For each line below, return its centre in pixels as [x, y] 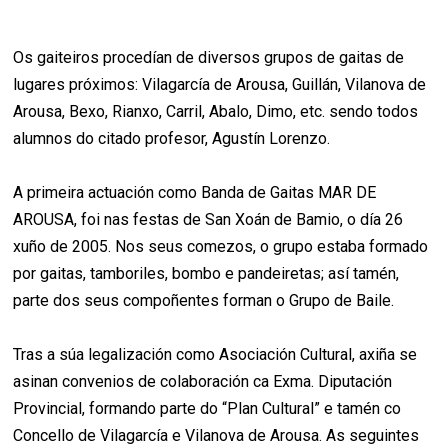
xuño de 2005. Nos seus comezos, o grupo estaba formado [221, 247]
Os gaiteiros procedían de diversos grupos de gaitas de [209, 58]
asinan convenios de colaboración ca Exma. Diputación [203, 382]
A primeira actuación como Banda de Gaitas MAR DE [195, 193]
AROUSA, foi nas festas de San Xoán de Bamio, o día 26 [208, 220]
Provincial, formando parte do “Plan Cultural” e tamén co [207, 409]
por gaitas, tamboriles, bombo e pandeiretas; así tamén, [206, 274]
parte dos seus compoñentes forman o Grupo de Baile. [204, 301]
